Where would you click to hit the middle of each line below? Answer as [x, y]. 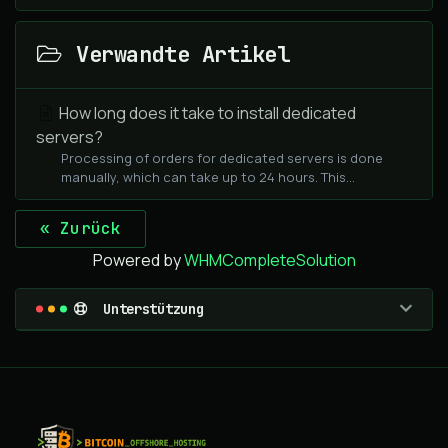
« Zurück [81, 228]
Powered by [138, 260]
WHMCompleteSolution [269, 260]
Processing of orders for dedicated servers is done [222, 158]
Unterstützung [145, 309]
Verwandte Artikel [176, 54]
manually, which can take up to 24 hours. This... [208, 177]
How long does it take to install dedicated [206, 113]
